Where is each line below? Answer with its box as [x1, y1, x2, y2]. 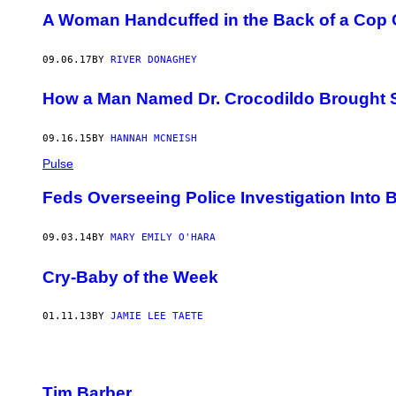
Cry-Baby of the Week [42, 267, 218, 286]
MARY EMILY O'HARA [110, 231, 216, 243]
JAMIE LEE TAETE [110, 310, 203, 323]
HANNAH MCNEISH [110, 133, 197, 145]
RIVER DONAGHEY [110, 53, 197, 65]
